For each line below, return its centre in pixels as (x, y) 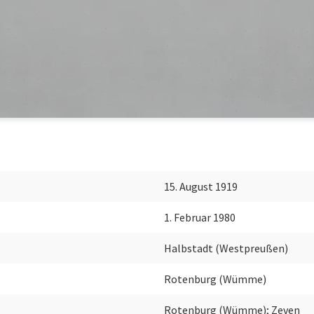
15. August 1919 (201, 186)
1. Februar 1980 (200, 217)
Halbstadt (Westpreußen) (226, 248)
